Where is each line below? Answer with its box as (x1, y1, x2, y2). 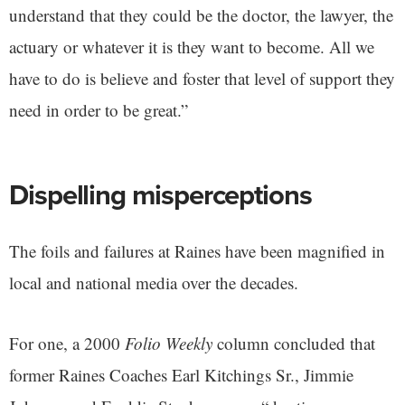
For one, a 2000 (9, 332, 120, 355)
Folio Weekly (120, 332, 212, 355)
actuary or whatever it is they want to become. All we (9, 35, 374, 59)
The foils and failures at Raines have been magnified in (9, 240, 385, 263)
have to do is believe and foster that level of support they (9, 67, 395, 90)
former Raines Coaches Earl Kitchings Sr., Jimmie (9, 363, 353, 387)
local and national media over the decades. (9, 271, 298, 295)
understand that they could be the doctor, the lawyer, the (9, 4, 393, 27)
